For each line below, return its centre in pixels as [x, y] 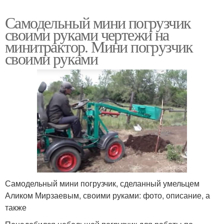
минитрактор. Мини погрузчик [99, 46]
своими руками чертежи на [87, 34]
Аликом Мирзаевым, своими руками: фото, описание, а [107, 195]
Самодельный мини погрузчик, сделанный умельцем [102, 183]
